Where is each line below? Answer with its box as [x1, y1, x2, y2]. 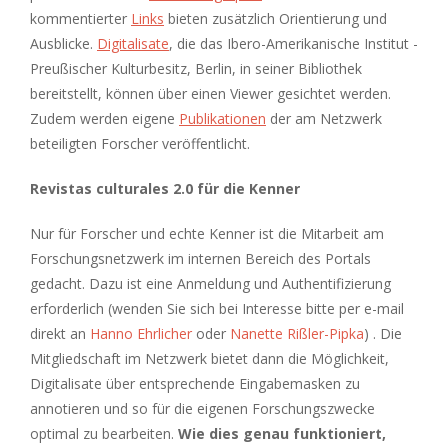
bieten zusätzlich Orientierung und [164, 8, 387, 28]
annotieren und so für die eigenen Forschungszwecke [30, 398, 375, 418]
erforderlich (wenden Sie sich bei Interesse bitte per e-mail [30, 298, 404, 318]
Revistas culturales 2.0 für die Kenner [30, 178, 300, 198]
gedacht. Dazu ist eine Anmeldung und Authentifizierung [30, 273, 391, 293]
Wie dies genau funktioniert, [178, 423, 386, 443]
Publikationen [179, 108, 266, 128]
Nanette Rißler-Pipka [230, 323, 364, 343]
